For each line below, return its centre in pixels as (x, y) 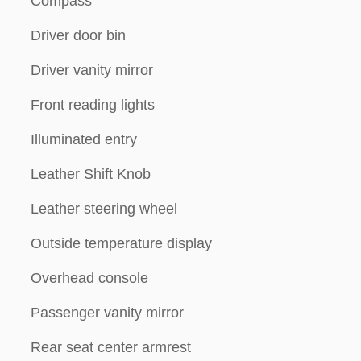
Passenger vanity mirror (107, 312)
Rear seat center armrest (111, 347)
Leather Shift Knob (91, 174)
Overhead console (89, 278)
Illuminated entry (84, 139)
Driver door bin (78, 35)
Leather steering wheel (104, 208)
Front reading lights (93, 104)
